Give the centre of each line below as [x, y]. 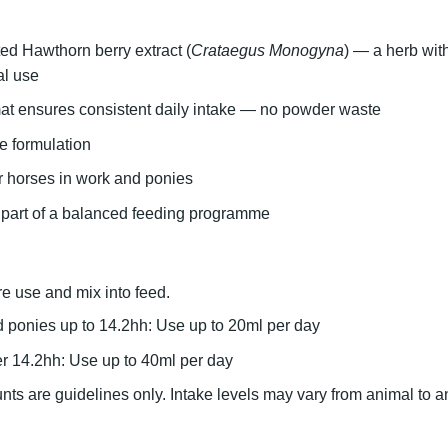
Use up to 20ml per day [237, 325]
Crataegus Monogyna [267, 50]
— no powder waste [308, 110]
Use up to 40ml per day [150, 360]
